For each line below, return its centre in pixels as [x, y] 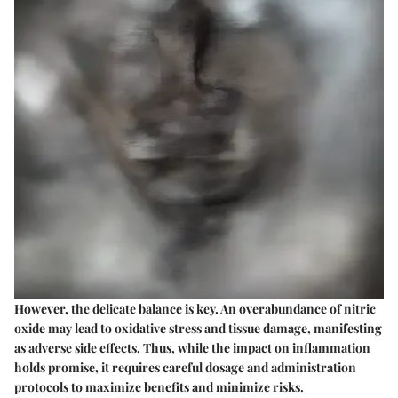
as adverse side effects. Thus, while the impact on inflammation [192, 348]
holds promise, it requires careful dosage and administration [185, 367]
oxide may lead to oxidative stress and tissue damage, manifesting [198, 328]
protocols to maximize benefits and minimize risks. [159, 387]
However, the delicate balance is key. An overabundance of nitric [195, 309]
